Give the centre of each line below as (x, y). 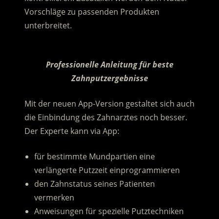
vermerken (54, 198)
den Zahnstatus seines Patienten (94, 184)
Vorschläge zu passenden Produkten (92, 12)
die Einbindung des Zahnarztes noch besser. (106, 118)
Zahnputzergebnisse (109, 78)
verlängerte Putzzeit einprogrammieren (107, 170)
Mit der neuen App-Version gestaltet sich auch (109, 104)
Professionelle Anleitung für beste (109, 65)
